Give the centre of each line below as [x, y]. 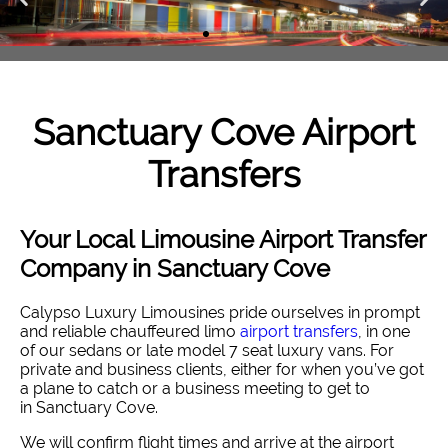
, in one [384, 331]
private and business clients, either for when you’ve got [222, 369]
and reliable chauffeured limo [130, 331]
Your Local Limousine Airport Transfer [222, 239]
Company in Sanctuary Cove [175, 268]
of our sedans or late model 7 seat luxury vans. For [207, 350]
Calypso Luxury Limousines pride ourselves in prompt [220, 312]
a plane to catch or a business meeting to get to [195, 388]
